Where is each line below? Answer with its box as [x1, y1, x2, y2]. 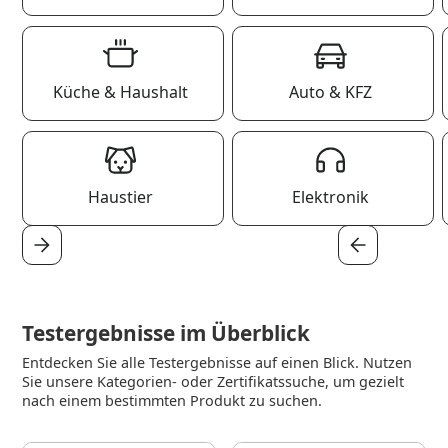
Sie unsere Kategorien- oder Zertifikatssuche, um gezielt [22, 372, 405, 392]
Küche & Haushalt [53, 80, 189, 103]
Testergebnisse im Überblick [22, 319, 311, 348]
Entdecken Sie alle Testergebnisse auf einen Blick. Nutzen [22, 353, 413, 373]
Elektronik [291, 186, 369, 209]
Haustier [88, 186, 154, 209]
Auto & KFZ [288, 80, 372, 103]
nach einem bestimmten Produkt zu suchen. [22, 391, 323, 411]
